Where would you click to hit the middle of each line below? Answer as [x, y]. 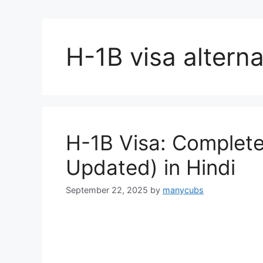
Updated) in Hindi [151, 167]
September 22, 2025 [107, 190]
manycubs [183, 190]
